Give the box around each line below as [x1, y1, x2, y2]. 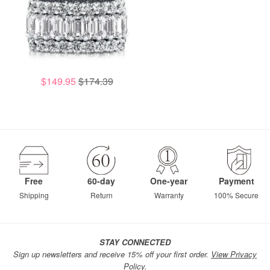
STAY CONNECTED [99, 236, 171, 248]
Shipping [19, 190, 49, 201]
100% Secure [214, 190, 259, 201]
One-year [150, 175, 187, 187]
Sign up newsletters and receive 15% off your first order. [13, 248, 211, 260]
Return [90, 190, 113, 201]
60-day [87, 175, 115, 187]
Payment [218, 175, 254, 187]
